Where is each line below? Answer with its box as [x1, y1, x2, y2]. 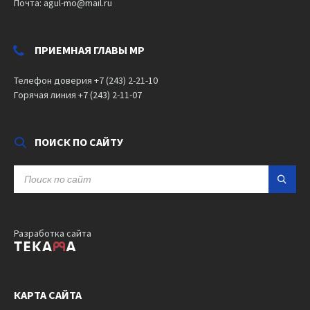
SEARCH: [13, 165, 46, 176]
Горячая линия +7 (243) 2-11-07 [14, 89, 142, 102]
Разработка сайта [14, 227, 91, 240]
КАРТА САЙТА [14, 288, 82, 302]
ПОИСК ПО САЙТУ [35, 135, 123, 149]
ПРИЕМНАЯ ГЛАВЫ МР [35, 43, 145, 57]
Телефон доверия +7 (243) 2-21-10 [14, 74, 158, 87]
